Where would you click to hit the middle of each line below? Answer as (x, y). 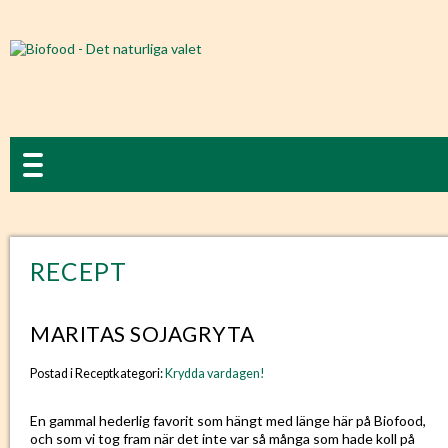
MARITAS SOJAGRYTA (142, 333)
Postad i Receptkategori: (97, 373)
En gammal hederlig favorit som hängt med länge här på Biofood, (228, 420)
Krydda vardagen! (215, 373)
